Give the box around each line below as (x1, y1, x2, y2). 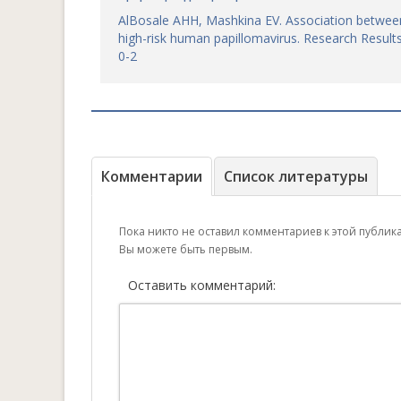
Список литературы (224, 166, 368, 186)
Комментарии (101, 166, 202, 186)
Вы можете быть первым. (119, 242, 252, 257)
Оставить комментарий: (128, 277, 276, 294)
